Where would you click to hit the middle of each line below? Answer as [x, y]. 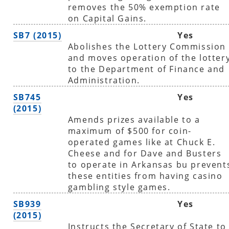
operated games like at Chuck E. [142, 142]
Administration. [104, 80]
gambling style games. [119, 187]
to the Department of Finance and [146, 69]
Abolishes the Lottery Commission [147, 46]
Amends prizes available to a [134, 119]
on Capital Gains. [107, 18]
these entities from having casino [145, 176]
